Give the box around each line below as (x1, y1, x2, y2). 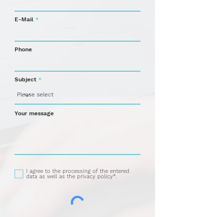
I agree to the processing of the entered (26, 168, 129, 174)
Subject (15, 76, 36, 83)
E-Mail (15, 16, 33, 23)
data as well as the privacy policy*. (26, 173, 117, 180)
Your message (15, 110, 54, 117)
